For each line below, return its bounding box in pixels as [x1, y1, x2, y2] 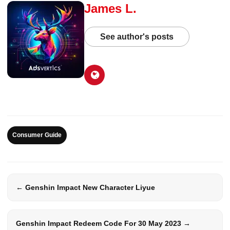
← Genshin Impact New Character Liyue [16, 183, 155, 191]
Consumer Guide [12, 131, 62, 139]
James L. [84, 1, 137, 15]
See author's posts [100, 32, 174, 41]
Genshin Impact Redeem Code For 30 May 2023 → [16, 219, 190, 227]
